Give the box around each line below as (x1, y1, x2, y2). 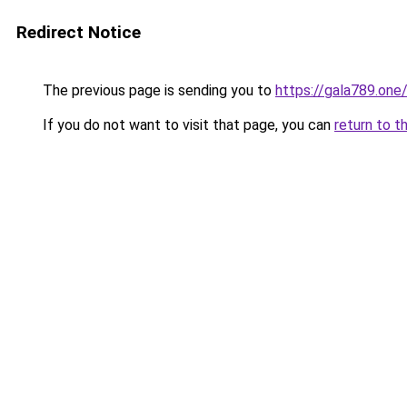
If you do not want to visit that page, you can (39, 116, 334, 134)
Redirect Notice (16, 22, 141, 43)
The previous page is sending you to (39, 82, 275, 99)
